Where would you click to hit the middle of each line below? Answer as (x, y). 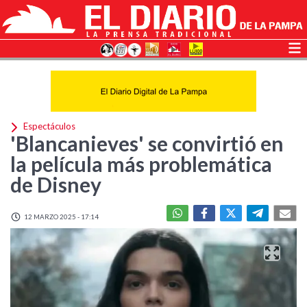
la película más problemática (141, 164)
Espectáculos (48, 126)
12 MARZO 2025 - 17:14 (61, 217)
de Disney (56, 184)
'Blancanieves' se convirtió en (147, 143)
